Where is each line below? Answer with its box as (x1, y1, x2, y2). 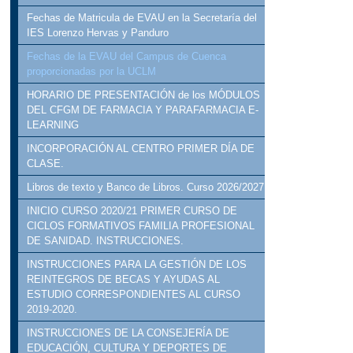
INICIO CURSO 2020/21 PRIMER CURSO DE (27, 205, 238, 217)
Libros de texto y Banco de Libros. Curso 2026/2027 (27, 181, 265, 194)
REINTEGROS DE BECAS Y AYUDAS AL (27, 273, 221, 286)
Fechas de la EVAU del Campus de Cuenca (27, 50, 227, 63)
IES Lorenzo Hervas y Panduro (27, 27, 169, 39)
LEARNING (27, 119, 80, 132)
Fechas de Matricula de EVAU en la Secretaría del (27, 12, 258, 24)
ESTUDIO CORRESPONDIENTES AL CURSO (27, 288, 241, 301)
